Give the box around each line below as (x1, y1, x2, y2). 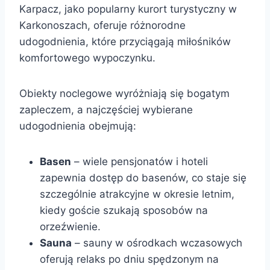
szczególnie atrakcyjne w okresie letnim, (40, 187, 234, 200)
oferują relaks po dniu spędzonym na (40, 253, 219, 265)
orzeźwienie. (40, 220, 101, 233)
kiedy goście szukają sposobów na (40, 204, 208, 216)
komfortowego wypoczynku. (19, 51, 155, 64)
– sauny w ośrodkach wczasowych (72, 236, 242, 249)
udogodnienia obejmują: (19, 119, 136, 132)
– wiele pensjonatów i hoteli (71, 155, 208, 168)
